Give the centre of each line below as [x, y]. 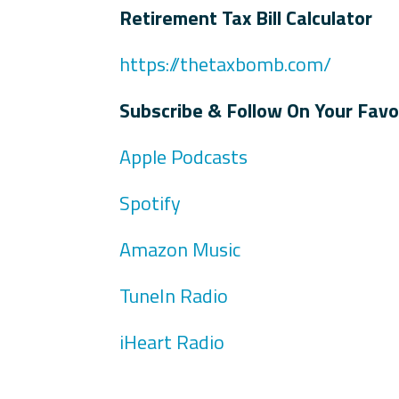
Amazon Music [180, 249]
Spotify [151, 203]
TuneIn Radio [174, 295]
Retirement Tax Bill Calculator [246, 17]
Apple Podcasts [184, 156]
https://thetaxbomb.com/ [226, 64]
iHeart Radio [172, 342]
